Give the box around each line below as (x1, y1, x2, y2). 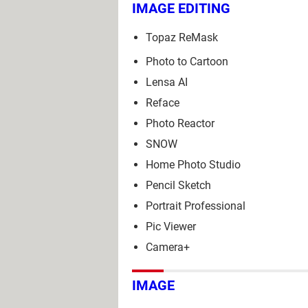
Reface (146, 96, 179, 110)
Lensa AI (146, 76, 188, 89)
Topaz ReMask (146, 31, 218, 45)
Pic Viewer (146, 220, 196, 234)
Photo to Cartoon (146, 55, 228, 69)
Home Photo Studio (146, 158, 241, 172)
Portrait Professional (146, 199, 245, 213)
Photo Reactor (146, 117, 214, 131)
